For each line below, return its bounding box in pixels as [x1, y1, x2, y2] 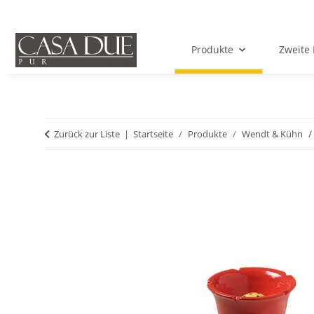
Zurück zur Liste [54, 128, 120, 141]
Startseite [133, 128, 173, 141]
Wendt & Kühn [242, 128, 303, 141]
